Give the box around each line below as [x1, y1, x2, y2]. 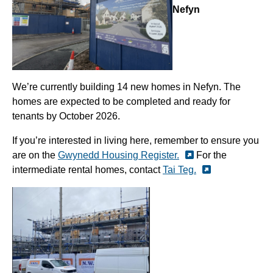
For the [194, 149, 227, 160]
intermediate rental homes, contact [12, 164, 163, 175]
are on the [12, 149, 58, 160]
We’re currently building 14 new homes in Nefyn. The [12, 81, 241, 92]
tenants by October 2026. [12, 110, 120, 121]
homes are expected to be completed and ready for [12, 96, 230, 107]
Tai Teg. [163, 164, 196, 175]
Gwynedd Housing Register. [58, 149, 179, 160]
